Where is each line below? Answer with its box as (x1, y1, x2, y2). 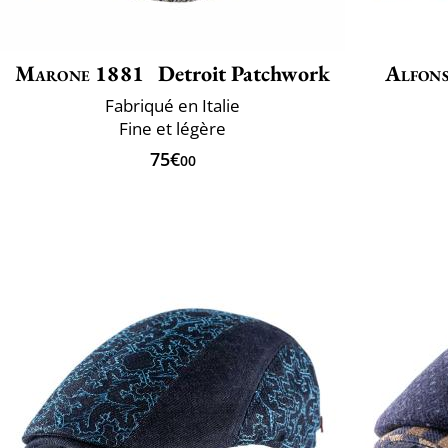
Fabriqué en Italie (105, 93, 240, 117)
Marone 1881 (14, 58, 145, 88)
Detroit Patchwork (153, 58, 331, 88)
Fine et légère (119, 116, 226, 140)
